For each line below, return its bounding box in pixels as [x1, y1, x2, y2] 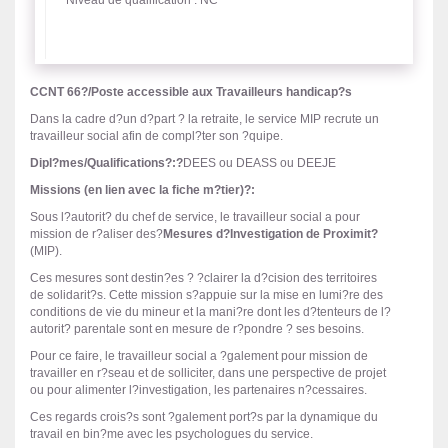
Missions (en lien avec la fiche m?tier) [30, 183, 244, 197]
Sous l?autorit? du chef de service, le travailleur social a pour [30, 210, 360, 224]
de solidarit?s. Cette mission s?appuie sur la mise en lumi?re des [30, 288, 383, 302]
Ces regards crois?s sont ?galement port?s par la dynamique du [30, 410, 378, 424]
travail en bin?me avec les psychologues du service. [30, 427, 313, 441]
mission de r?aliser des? [30, 227, 163, 241]
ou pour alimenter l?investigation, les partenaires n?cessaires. [30, 383, 367, 397]
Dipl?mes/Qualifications [30, 156, 165, 170]
